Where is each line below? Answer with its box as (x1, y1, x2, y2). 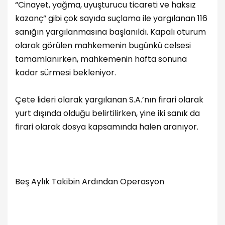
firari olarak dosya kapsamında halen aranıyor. (15, 121, 198, 133)
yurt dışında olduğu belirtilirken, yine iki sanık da (15, 107, 200, 120)
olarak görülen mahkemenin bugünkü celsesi (15, 40, 191, 52)
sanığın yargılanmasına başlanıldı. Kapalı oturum (15, 26, 206, 38)
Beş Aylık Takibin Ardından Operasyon (15, 175, 164, 187)
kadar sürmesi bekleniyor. (15, 67, 116, 79)
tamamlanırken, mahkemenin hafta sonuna (15, 53, 187, 65)
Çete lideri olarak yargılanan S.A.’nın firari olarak (15, 94, 203, 106)
